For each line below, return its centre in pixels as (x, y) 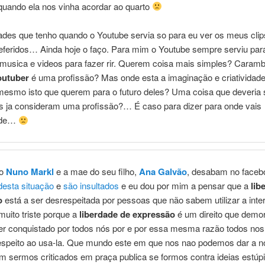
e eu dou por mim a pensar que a (183, 186)
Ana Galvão (163, 172)
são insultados (91, 186)
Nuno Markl (30, 172)
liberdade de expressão (127, 214)
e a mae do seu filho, (96, 172)
